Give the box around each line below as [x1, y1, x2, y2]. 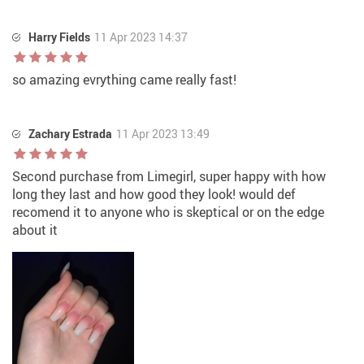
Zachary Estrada [28, 126, 112, 142]
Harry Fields [28, 29, 90, 45]
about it [12, 221, 58, 240]
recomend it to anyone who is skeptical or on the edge [12, 203, 324, 222]
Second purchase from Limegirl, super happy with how [12, 167, 326, 186]
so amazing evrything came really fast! [12, 71, 236, 89]
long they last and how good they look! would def [12, 185, 296, 204]
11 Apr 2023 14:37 [94, 29, 188, 45]
